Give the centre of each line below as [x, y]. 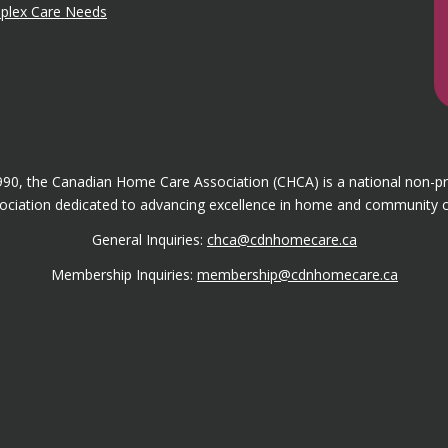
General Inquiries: [149, 240]
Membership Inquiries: [124, 275]
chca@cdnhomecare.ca [282, 240]
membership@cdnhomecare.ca [297, 275]
